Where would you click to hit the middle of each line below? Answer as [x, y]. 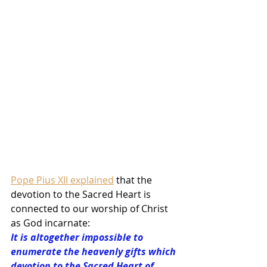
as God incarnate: [50, 223]
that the [134, 180]
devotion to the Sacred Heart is [82, 194]
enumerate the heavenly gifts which [94, 251]
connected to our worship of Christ [91, 208]
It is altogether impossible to [78, 237]
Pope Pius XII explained [62, 180]
